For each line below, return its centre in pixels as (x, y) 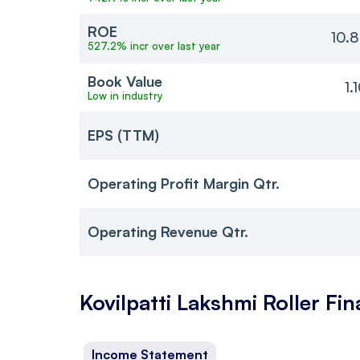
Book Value (125, 81)
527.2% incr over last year (154, 45)
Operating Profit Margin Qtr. (184, 184)
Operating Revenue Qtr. (168, 232)
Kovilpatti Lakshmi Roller (200, 302)
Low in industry (125, 95)
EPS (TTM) (123, 135)
